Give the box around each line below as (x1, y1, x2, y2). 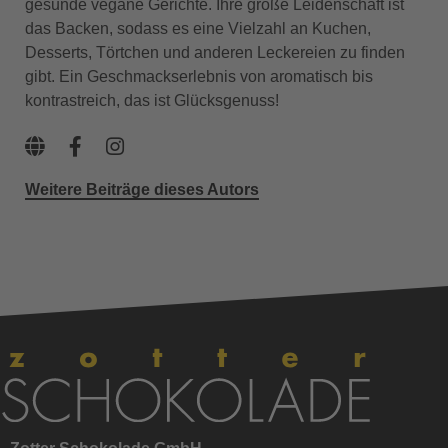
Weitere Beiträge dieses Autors (25, 180, 259, 198)
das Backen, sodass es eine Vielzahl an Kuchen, (25, 19, 371, 37)
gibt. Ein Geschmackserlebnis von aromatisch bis (25, 67, 373, 85)
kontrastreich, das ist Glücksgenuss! (25, 91, 279, 109)
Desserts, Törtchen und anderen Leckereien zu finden (25, 43, 405, 61)
